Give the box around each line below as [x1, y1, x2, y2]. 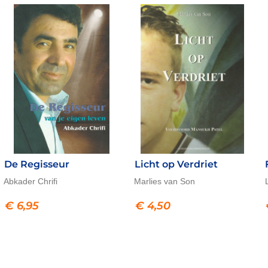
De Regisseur [4, 159, 69, 170]
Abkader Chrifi [3, 176, 57, 187]
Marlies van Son [134, 176, 196, 187]
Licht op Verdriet [134, 159, 218, 170]
